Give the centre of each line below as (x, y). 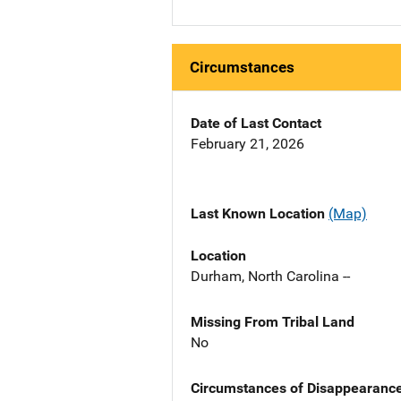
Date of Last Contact (256, 124)
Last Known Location (260, 214)
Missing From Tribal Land (273, 321)
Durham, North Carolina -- (270, 276)
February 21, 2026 (247, 144)
